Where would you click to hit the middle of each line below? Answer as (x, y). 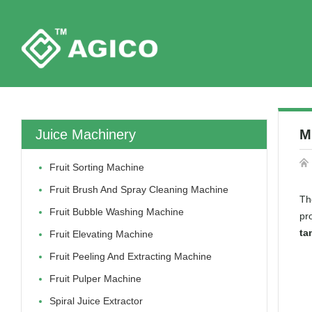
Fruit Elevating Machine (101, 234)
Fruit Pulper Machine (95, 279)
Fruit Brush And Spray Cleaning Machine (139, 189)
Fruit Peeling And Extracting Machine (131, 256)
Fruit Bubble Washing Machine (117, 212)
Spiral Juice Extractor (96, 301)
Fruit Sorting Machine (97, 167)
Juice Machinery (86, 134)
